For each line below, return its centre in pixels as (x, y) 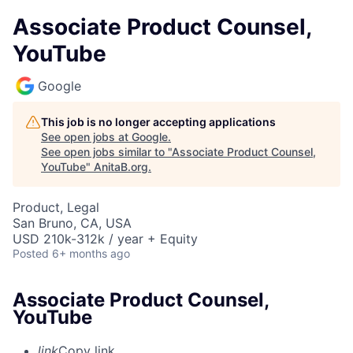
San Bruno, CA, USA (72, 223)
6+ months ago (91, 253)
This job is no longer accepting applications (158, 122)
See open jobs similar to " (106, 152)
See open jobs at (86, 137)
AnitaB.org (121, 167)
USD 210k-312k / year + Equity (105, 239)
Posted (31, 253)
